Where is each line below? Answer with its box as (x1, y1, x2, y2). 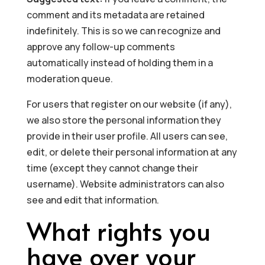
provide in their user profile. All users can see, (26, 130, 228, 143)
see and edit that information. (26, 193, 159, 206)
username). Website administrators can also (26, 177, 224, 190)
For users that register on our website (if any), (26, 98, 232, 111)
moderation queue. (26, 72, 113, 85)
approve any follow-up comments (26, 40, 175, 53)
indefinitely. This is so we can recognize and (26, 24, 221, 37)
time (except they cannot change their (26, 161, 198, 174)
